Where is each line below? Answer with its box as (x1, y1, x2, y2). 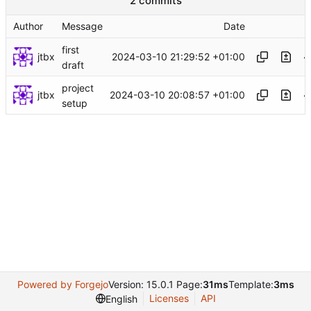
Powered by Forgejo (17, 278, 108, 290)
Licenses (149, 292, 189, 304)
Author (13, 20, 43, 33)
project (62, 82, 94, 94)
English (105, 292, 137, 305)
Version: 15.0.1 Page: (108, 278, 203, 290)
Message (62, 20, 103, 33)
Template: (228, 278, 274, 290)
